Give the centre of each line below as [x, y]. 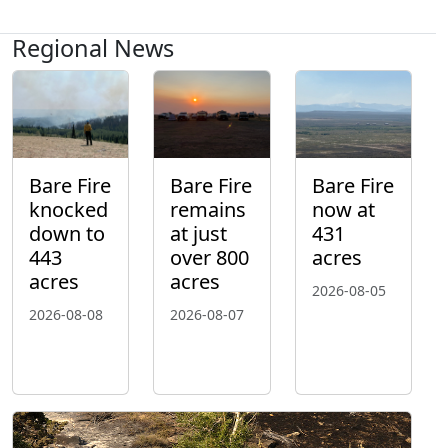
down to [67, 233]
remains [208, 209]
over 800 [210, 257]
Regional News [93, 48]
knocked [68, 209]
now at [343, 209]
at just [199, 233]
